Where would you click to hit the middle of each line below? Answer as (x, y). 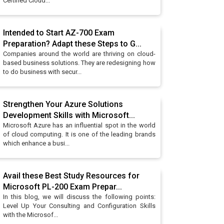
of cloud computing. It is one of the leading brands (79, 134)
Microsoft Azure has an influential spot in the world (79, 125)
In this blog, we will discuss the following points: (79, 197)
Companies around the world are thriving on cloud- (79, 54)
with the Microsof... (30, 215)
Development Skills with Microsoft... (69, 115)
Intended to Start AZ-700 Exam (58, 33)
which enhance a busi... (36, 143)
